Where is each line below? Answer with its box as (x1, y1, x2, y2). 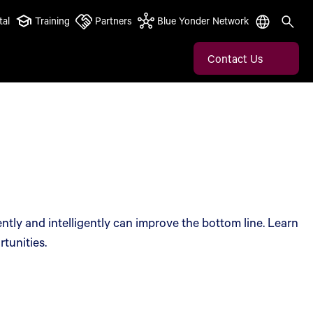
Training (35, 14, 70, 27)
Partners (95, 14, 132, 27)
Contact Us (208, 50, 263, 66)
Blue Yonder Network (157, 14, 249, 27)
